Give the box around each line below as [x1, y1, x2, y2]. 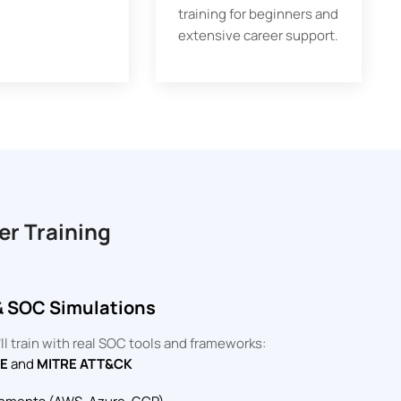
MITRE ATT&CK [37, 354, 132, 373]
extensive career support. [178, 26, 339, 45]
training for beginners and [178, 4, 339, 23]
